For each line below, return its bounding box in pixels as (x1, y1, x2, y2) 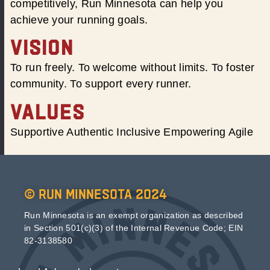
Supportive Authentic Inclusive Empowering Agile (10, 125, 254, 138)
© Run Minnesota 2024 (24, 186, 167, 202)
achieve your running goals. (10, 13, 148, 26)
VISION (10, 36, 74, 60)
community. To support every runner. (10, 78, 192, 90)
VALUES (10, 100, 86, 124)
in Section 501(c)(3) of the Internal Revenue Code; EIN (24, 222, 243, 233)
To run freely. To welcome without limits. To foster (10, 61, 255, 74)
